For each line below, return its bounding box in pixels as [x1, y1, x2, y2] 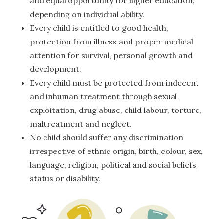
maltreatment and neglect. [30, 118, 144, 129]
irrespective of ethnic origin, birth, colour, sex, [30, 146, 203, 156]
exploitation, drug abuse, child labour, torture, [30, 105, 202, 115]
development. [30, 64, 82, 74]
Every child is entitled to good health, [30, 22, 169, 33]
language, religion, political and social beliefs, [30, 159, 198, 170]
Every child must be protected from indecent [30, 77, 199, 88]
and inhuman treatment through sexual [30, 91, 177, 101]
